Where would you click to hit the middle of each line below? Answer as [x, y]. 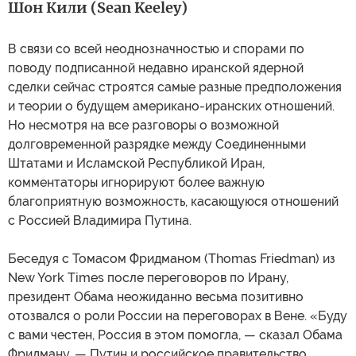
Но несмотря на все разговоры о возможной [143, 126]
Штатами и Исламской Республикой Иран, [136, 164]
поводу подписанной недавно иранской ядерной [156, 68]
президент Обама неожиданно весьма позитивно [156, 297]
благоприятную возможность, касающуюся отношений [173, 202]
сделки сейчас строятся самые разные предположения [175, 87]
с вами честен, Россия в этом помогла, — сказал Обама [175, 335]
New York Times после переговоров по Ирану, [148, 278]
